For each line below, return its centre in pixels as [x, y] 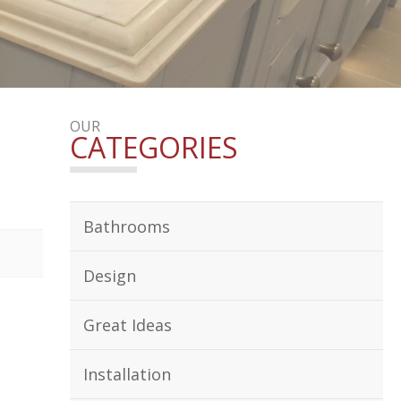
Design [110, 276]
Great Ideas [128, 325]
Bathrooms [127, 226]
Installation [127, 374]
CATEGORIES [154, 147]
